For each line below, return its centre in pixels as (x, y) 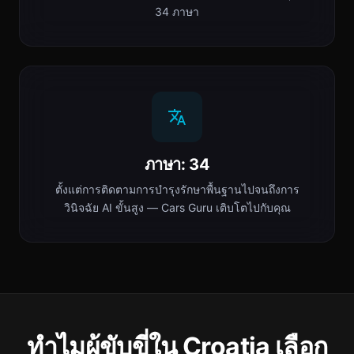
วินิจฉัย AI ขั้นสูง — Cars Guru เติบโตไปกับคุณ (177, 207)
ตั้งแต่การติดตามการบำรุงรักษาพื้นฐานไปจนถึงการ (177, 189)
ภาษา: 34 (177, 164)
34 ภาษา (177, 11)
